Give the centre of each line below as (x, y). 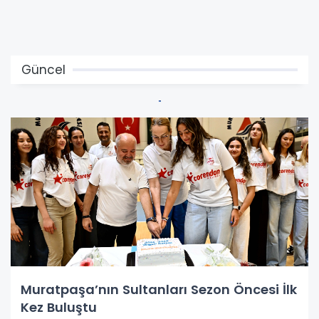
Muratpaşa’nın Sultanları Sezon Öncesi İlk (159, 289)
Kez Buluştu (59, 307)
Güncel (43, 69)
